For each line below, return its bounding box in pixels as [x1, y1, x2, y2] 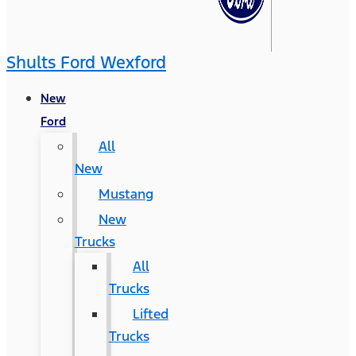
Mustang [98, 185, 153, 203]
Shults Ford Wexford [6, 52, 166, 73]
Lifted [132, 305, 168, 323]
